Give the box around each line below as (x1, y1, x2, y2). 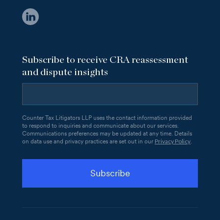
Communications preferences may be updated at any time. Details (22, 130, 192, 137)
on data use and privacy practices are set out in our (22, 138, 155, 145)
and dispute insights (22, 66, 108, 78)
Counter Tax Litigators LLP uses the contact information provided (22, 114, 192, 122)
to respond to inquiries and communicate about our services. (22, 122, 179, 130)
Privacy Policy (155, 137, 191, 145)
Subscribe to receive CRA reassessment (22, 54, 188, 66)
